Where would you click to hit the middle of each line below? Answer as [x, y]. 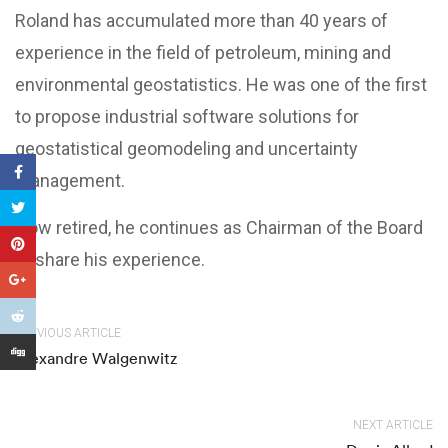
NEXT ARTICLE [393, 425]
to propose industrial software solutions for [187, 116]
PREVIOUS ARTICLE [68, 333]
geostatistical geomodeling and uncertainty [186, 148]
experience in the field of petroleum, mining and [203, 52]
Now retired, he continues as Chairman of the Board [219, 227]
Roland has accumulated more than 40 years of [201, 20]
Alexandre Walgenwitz [96, 358]
